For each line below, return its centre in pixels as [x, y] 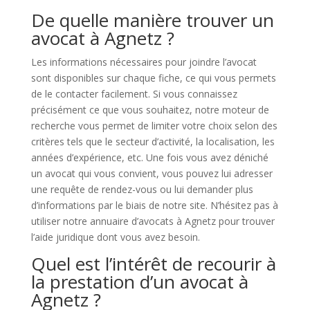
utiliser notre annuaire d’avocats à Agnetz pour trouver [153, 221]
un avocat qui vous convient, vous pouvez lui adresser [152, 173]
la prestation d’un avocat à [139, 282]
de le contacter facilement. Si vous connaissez [134, 94]
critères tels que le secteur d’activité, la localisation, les [153, 142]
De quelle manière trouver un [152, 20]
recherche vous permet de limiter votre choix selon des [154, 126]
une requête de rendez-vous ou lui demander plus [142, 189]
